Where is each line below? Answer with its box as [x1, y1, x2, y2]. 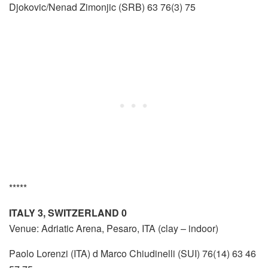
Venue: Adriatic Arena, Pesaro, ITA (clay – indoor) [9, 221, 218, 236]
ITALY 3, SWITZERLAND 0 [9, 206, 127, 220]
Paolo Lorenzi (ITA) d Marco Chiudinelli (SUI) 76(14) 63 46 [9, 246, 256, 261]
